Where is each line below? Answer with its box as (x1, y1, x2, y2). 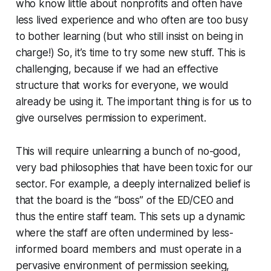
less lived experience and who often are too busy (15, 13, 248, 26)
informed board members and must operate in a (15, 243, 242, 255)
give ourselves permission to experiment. (15, 111, 206, 124)
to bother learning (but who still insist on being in (15, 30, 243, 42)
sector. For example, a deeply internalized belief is (15, 177, 250, 190)
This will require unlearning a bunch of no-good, (15, 145, 241, 157)
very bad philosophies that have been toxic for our (15, 161, 253, 174)
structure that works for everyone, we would (15, 79, 229, 91)
